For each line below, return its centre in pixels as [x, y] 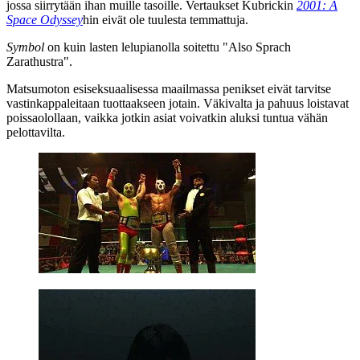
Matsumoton [38, 88]
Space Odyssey [45, 19]
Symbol [25, 47]
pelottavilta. [36, 132]
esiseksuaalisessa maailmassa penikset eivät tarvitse [200, 88]
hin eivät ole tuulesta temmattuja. [166, 19]
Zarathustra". [39, 61]
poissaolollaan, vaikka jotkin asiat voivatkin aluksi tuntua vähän [167, 117]
